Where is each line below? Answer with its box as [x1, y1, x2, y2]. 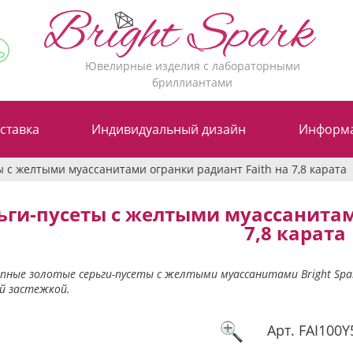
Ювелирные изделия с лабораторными [84, 58, 300, 73]
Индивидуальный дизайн [91, 120, 247, 138]
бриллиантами [152, 74, 233, 90]
